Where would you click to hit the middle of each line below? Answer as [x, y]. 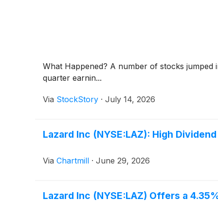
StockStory [77, 99]
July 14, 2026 [130, 99]
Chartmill [73, 160]
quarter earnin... [72, 78]
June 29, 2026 [123, 160]
